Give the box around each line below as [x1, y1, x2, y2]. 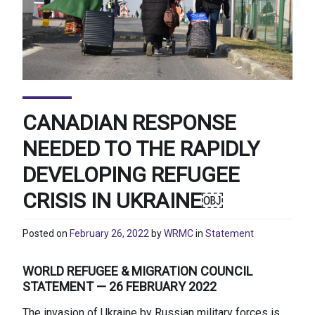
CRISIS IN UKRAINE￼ [22, 188, 223, 213]
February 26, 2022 [70, 228, 149, 240]
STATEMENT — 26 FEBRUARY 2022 [22, 279, 217, 295]
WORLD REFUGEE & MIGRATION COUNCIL [22, 264, 252, 279]
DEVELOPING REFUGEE [22, 162, 240, 187]
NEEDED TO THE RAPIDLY [22, 136, 259, 161]
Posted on [22, 228, 70, 240]
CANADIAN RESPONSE [22, 110, 236, 135]
